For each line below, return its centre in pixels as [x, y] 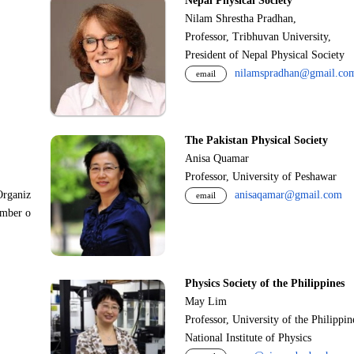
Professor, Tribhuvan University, [258, 37]
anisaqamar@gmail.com [288, 195]
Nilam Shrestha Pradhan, [245, 19]
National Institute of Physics [250, 338]
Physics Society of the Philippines [265, 283]
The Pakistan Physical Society [256, 140]
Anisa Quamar [217, 158]
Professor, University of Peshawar [261, 177]
